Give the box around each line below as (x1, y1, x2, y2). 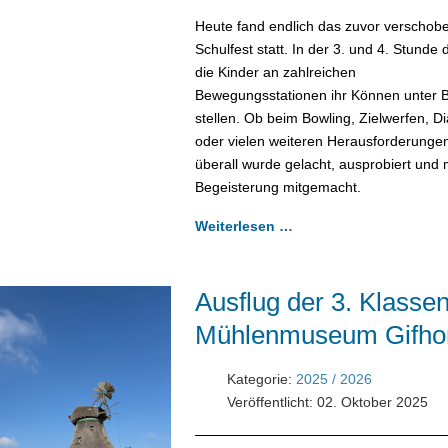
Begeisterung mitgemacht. (194, 178, 361, 195)
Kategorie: (222, 370, 296, 387)
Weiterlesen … (194, 217, 293, 234)
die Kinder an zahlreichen (194, 63, 356, 80)
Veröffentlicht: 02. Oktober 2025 (226, 393, 428, 410)
